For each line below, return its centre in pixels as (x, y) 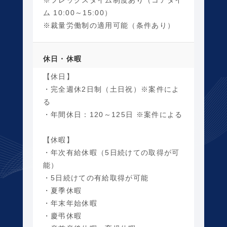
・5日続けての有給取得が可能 (96, 178)
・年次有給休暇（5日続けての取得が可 (111, 153)
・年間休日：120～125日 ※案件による (113, 115)
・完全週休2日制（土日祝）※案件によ (111, 89)
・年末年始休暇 (70, 203)
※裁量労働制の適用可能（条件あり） (109, 25)
